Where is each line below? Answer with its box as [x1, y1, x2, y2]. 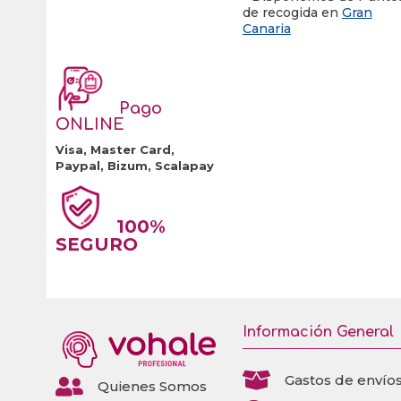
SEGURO [55, 234, 139, 256]
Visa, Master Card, [55, 142, 175, 158]
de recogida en [242, 4, 342, 21]
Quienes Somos [98, 378, 208, 396]
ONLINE [55, 115, 125, 134]
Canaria [242, 21, 291, 38]
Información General [242, 324, 394, 341]
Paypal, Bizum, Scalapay [55, 158, 215, 174]
